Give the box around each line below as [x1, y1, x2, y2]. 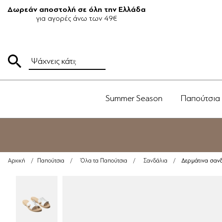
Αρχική [8, 158, 25, 164]
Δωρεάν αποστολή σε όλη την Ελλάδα [7, 5, 146, 14]
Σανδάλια [143, 158, 167, 164]
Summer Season [106, 93, 163, 103]
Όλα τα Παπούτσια [80, 158, 127, 164]
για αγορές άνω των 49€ [36, 14, 117, 23]
